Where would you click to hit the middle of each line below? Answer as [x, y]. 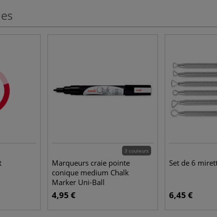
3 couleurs [137, 151]
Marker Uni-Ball [78, 182]
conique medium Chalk [90, 172]
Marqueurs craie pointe [91, 163]
